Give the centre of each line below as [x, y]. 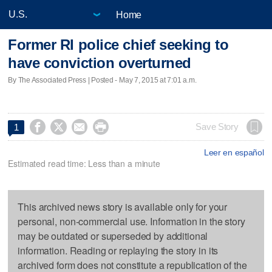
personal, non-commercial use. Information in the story [131, 221]
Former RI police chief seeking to [118, 45]
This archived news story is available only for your [123, 206]
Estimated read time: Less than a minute [84, 163]
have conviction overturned [100, 63]
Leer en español [234, 152]
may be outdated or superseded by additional [113, 236]
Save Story [217, 127]
